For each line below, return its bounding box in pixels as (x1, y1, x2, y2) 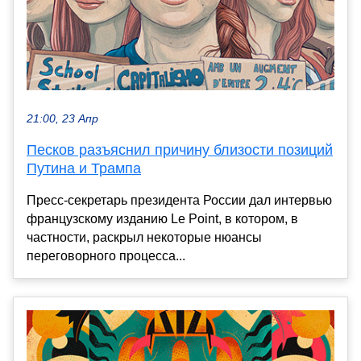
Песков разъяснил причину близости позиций (27, 142, 333, 159)
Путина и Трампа (27, 160, 141, 177)
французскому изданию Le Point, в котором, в (27, 212, 298, 226)
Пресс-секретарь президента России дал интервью (27, 193, 332, 208)
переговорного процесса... (27, 249, 185, 263)
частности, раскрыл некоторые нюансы (27, 230, 262, 245)
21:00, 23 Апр (27, 113, 98, 126)
